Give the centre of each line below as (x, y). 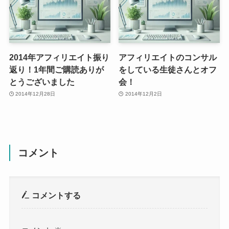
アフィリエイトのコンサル (168, 57)
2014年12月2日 (143, 94)
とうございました (42, 82)
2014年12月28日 (36, 94)
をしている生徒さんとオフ (168, 69)
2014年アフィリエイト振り (59, 57)
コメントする (55, 195)
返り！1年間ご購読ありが (56, 69)
